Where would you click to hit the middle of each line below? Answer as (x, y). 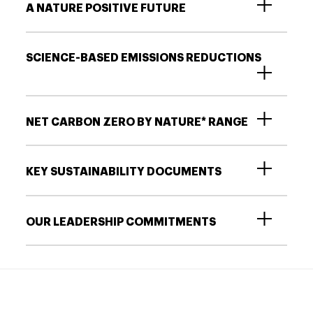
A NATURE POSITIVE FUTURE (106, 8)
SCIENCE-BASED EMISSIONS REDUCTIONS (144, 58)
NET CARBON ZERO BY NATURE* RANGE (137, 122)
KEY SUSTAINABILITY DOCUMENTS (124, 172)
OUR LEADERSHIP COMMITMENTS (121, 222)
